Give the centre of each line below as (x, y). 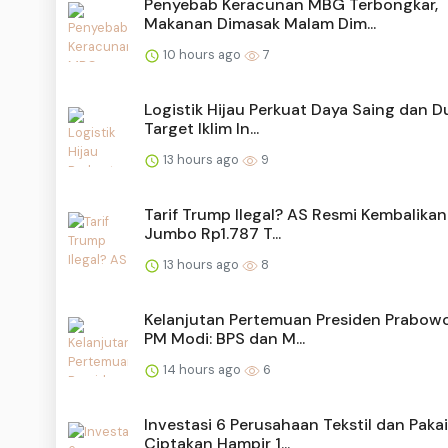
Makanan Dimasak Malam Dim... (260, 24)
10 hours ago (202, 55)
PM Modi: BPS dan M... (224, 339)
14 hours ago (202, 370)
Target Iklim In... (201, 129)
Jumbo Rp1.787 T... (212, 234)
